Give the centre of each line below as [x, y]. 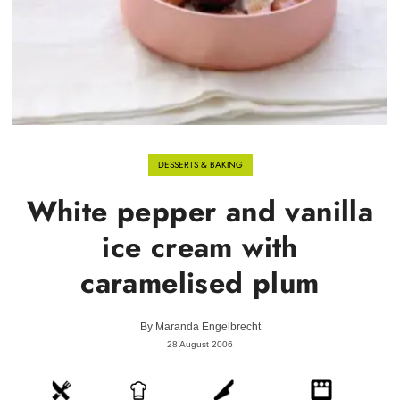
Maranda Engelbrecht [208, 327]
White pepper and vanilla [200, 212]
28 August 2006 [200, 344]
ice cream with [200, 247]
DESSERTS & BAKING [200, 165]
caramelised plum [200, 283]
